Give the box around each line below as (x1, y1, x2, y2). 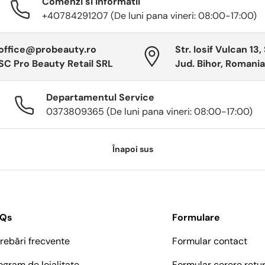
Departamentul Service (46, 91, 154, 104)
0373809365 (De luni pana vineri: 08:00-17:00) (46, 105, 253, 118)
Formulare (172, 211, 221, 224)
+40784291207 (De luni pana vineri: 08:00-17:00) (41, 9, 257, 22)
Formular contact (172, 235, 248, 248)
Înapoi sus (112, 144, 153, 155)
